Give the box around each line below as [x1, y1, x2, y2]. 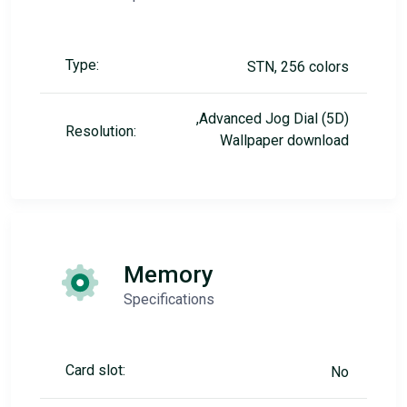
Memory [124, 261, 213, 288]
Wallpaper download [220, 132, 349, 149]
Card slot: [65, 362, 125, 379]
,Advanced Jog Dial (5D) [196, 110, 349, 127]
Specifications [124, 291, 214, 308]
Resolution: [65, 123, 136, 140]
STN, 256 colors [247, 58, 349, 75]
